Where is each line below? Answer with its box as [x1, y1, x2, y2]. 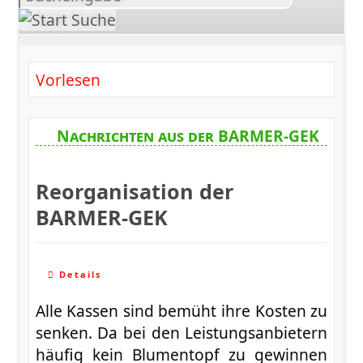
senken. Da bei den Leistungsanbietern [35, 321, 328, 344]
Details [54, 267, 101, 280]
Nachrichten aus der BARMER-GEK [57, 124, 320, 147]
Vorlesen [35, 68, 100, 91]
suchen [18, 4, 71, 27]
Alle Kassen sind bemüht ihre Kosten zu [35, 299, 328, 322]
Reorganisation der [35, 177, 233, 205]
